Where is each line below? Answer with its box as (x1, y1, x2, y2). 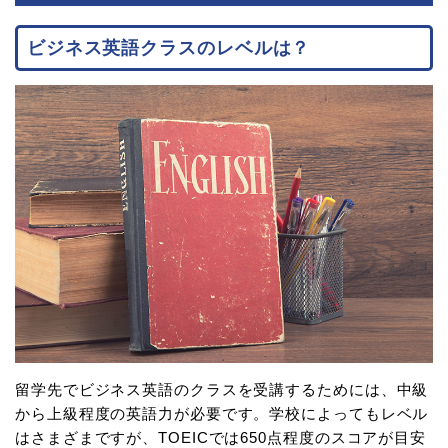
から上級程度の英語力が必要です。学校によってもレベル (15, 405, 429, 423)
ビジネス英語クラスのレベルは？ (26, 37, 311, 58)
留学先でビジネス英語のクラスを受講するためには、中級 (15, 381, 429, 399)
